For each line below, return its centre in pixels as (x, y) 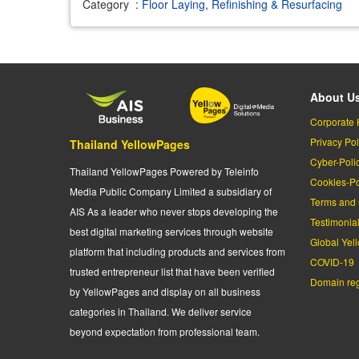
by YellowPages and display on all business (165, 291)
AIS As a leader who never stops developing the (174, 211)
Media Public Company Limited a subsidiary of (171, 191)
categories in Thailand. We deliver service (161, 311)
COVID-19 (332, 262)
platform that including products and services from (177, 251)
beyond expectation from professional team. (165, 331)
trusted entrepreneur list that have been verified (172, 271)
